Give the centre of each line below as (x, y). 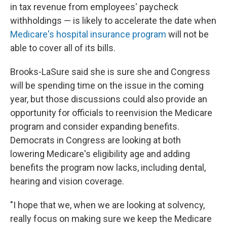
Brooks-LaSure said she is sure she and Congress (110, 72)
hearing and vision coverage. (67, 181)
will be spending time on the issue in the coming (107, 85)
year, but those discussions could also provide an (109, 99)
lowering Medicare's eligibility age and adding (100, 154)
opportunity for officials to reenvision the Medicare (111, 113)
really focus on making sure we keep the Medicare (111, 219)
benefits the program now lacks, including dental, (108, 167)
